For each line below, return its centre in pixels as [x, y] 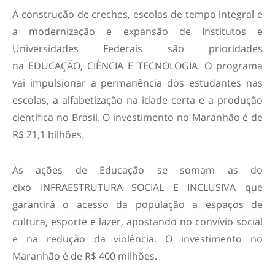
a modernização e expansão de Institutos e [137, 31]
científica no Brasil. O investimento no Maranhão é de [137, 117]
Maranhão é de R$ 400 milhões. [85, 256]
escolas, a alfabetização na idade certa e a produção [137, 100]
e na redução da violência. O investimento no [137, 238]
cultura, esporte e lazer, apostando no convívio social [137, 221]
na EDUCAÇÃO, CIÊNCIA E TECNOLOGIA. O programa [137, 65]
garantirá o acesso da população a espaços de [137, 204]
